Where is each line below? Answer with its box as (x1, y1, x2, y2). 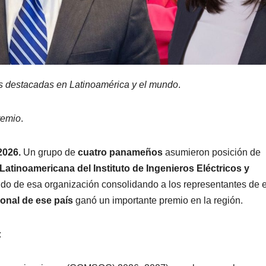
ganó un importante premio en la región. (73, 195, 243, 205)
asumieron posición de (165, 147, 261, 157)
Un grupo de (23, 147, 78, 157)
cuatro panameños (78, 147, 165, 157)
